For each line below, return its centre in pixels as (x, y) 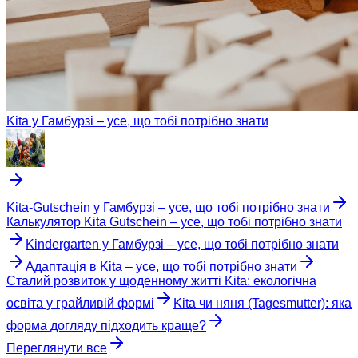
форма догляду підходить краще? (106, 326)
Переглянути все (57, 348)
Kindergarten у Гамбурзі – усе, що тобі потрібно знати (182, 245)
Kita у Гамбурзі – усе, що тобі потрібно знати (137, 121)
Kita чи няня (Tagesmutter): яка (263, 304)
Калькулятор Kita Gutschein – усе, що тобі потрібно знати (174, 222)
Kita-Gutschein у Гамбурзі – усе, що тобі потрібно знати (168, 208)
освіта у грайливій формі (80, 304)
